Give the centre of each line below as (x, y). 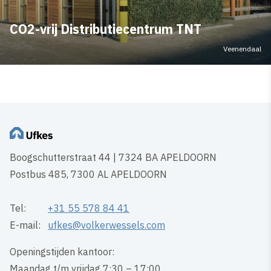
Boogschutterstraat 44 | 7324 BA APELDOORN (115, 157)
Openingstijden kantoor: (62, 251)
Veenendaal (242, 48)
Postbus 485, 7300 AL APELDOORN (90, 174)
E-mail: (29, 225)
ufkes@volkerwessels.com (107, 225)
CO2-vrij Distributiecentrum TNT (106, 29)
